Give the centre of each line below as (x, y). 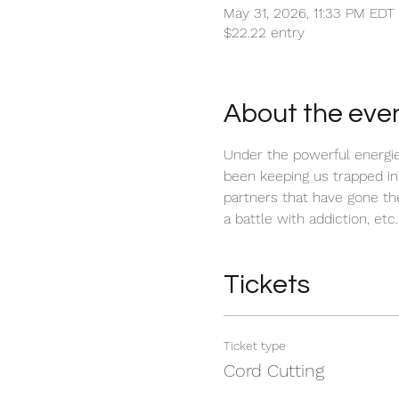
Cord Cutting (273, 370)
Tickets (266, 285)
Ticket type (254, 346)
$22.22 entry (264, 33)
